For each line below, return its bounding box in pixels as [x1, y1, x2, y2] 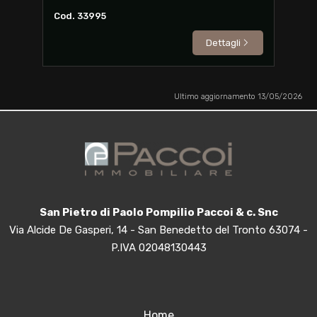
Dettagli [206, 38, 241, 49]
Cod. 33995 [53, 11, 106, 22]
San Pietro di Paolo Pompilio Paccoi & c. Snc [39, 205, 278, 219]
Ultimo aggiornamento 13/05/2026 [173, 92, 302, 102]
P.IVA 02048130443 [110, 241, 207, 254]
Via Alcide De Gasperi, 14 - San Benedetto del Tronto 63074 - [9, 223, 308, 236]
